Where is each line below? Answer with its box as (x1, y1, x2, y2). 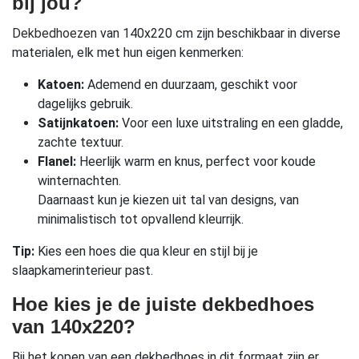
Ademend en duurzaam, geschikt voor (84, 77, 297, 93)
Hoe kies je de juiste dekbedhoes (12, 293, 314, 316)
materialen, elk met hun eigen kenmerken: (12, 45, 244, 61)
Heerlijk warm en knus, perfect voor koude (76, 154, 316, 170)
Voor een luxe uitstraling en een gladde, (119, 115, 343, 131)
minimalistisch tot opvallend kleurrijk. (38, 212, 244, 228)
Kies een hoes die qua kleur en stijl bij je (34, 244, 258, 260)
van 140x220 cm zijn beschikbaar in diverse (97, 26, 341, 42)
